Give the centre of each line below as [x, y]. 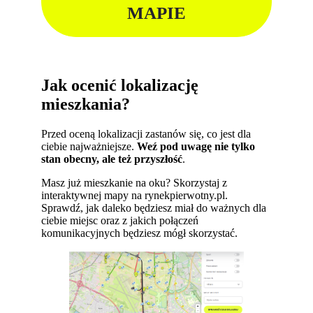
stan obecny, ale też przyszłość [112, 159]
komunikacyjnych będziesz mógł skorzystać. [140, 233]
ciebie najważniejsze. [89, 147]
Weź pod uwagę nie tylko [196, 147]
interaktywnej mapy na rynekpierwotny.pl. [135, 196]
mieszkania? [86, 104]
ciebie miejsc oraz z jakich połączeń [120, 221]
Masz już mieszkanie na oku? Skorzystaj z [134, 183]
